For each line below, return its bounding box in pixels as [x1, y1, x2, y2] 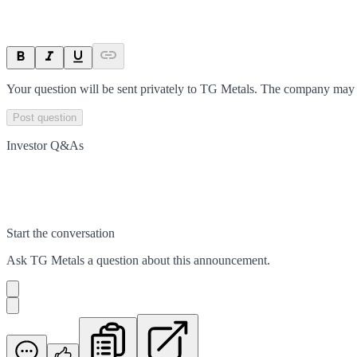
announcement [194, 253, 267, 267]
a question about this [84, 253, 194, 267]
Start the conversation [6, 226, 115, 240]
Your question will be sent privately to [6, 81, 200, 96]
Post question [13, 111, 76, 124]
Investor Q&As [6, 138, 84, 152]
